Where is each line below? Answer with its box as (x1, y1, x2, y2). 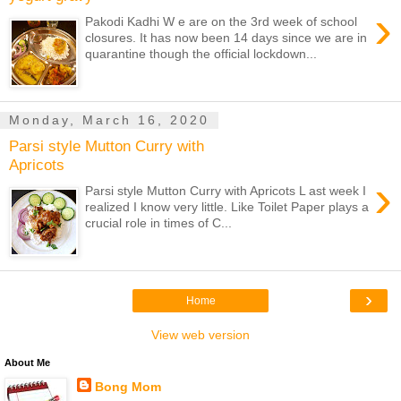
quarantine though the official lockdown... (85, 46, 318, 61)
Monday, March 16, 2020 (9, 113, 209, 128)
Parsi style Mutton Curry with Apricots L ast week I (85, 183, 367, 198)
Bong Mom (94, 380, 161, 395)
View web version (151, 328, 250, 343)
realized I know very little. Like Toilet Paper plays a (85, 199, 370, 214)
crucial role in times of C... (85, 215, 233, 230)
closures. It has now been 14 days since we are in (85, 30, 368, 45)
